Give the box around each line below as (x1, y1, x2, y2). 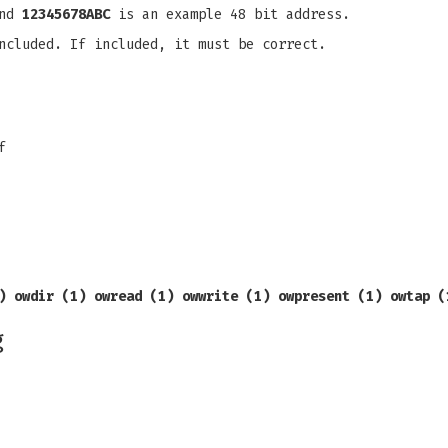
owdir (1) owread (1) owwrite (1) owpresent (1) (14, 288, 382, 305)
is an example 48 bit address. (110, 6, 350, 23)
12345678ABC (22, 6, 110, 23)
